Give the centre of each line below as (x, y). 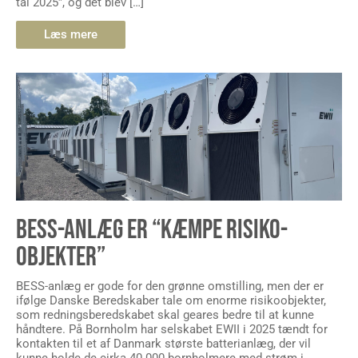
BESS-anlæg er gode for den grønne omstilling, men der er (170, 286)
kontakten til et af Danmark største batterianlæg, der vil (163, 343)
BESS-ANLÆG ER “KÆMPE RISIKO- (152, 229)
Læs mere (71, 34)
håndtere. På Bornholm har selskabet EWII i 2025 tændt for (172, 329)
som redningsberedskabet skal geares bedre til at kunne (165, 314)
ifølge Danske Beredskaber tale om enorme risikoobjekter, (171, 300)
